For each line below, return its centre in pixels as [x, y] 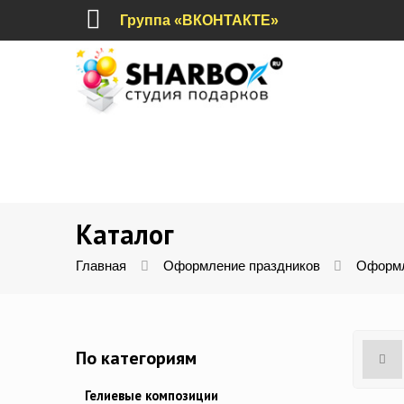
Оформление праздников [241, 266]
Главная [101, 266]
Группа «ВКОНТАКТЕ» [200, 20]
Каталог [125, 234]
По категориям [136, 358]
